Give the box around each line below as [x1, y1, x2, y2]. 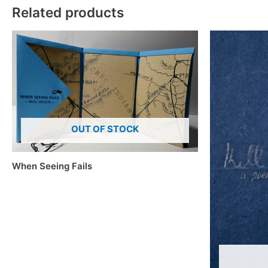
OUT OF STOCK [71, 123, 139, 135]
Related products [12, 4, 124, 21]
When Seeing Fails [12, 160, 92, 172]
